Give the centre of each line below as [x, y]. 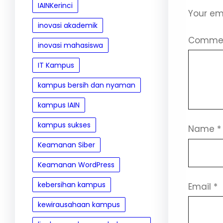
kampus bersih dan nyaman [87, 85]
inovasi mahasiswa [70, 45]
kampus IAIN [59, 105]
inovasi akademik [68, 25]
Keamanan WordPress [76, 165]
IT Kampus [56, 65]
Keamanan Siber [66, 145]
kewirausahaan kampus [79, 205]
